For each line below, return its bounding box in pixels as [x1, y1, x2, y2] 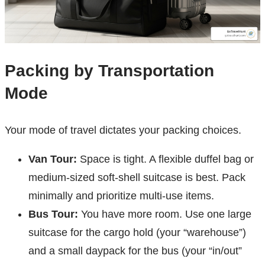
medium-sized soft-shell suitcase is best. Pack [28, 172, 245, 184]
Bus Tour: [28, 208, 78, 221]
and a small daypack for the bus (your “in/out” [28, 245, 242, 257]
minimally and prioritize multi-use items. [28, 190, 214, 202]
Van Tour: [28, 153, 77, 166]
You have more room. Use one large [78, 208, 251, 221]
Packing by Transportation [5, 62, 214, 80]
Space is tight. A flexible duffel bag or [77, 153, 254, 166]
